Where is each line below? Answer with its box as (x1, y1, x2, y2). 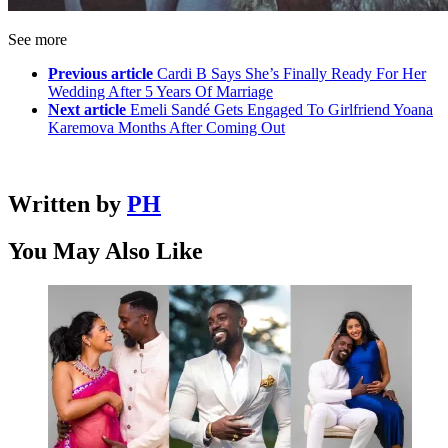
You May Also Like (8, 238, 203, 265)
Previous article (48, 65, 153, 83)
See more (8, 31, 67, 49)
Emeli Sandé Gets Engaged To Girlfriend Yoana (130, 101, 433, 119)
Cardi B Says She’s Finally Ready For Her (157, 65, 426, 83)
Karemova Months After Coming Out (48, 119, 285, 137)
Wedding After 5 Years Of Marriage (48, 83, 273, 101)
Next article (48, 101, 126, 119)
